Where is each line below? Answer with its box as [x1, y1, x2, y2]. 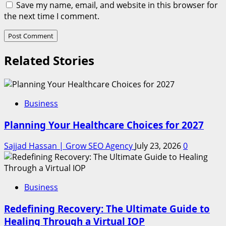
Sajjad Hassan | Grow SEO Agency [4, 140, 135, 152]
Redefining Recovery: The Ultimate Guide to [4, 202, 210, 215]
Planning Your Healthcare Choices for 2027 [4, 118, 204, 131]
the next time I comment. [4, 11, 99, 22]
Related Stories [4, 52, 94, 69]
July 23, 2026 [135, 140, 183, 152]
